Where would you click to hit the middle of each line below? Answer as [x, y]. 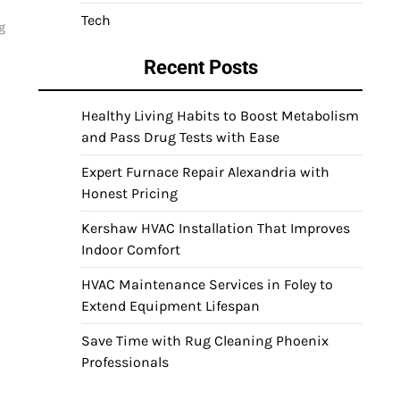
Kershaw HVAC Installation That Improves [216, 228]
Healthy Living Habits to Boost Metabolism [220, 116]
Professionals [125, 362]
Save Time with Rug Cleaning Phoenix [205, 341]
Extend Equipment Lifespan [171, 306]
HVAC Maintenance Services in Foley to [207, 284]
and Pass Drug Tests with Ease [180, 137]
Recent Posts [200, 67]
